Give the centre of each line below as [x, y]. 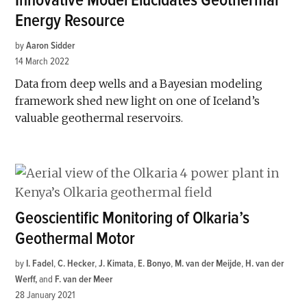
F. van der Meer [84, 279]
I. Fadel [40, 263]
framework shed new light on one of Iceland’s [138, 100]
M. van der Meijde [208, 263]
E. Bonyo [155, 263]
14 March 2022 [42, 61]
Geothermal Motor [75, 238]
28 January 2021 [46, 295]
